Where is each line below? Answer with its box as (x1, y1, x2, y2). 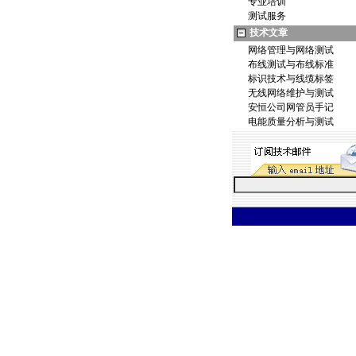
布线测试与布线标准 (248, 59, 334, 70)
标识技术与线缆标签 (248, 73, 334, 84)
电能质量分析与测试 (248, 116, 334, 127)
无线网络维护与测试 (248, 87, 334, 99)
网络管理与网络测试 (248, 44, 334, 56)
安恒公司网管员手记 (248, 102, 334, 113)
